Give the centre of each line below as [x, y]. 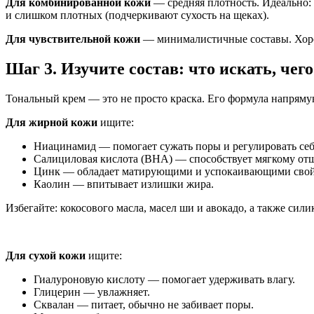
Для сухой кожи [46, 256]
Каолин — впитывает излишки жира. [124, 184]
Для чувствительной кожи [73, 39]
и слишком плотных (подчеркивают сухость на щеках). [137, 15]
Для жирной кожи [52, 123]
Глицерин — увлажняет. [92, 292]
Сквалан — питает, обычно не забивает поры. [144, 305]
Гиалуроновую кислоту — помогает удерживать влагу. [164, 280]
